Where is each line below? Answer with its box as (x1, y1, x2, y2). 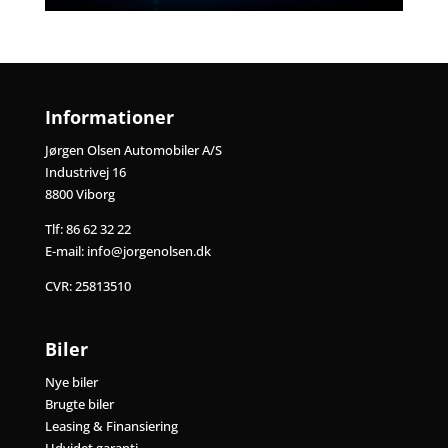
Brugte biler (44, 394, 114, 413)
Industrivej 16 (44, 162, 126, 181)
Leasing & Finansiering (44, 416, 178, 435)
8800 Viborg (44, 184, 115, 203)
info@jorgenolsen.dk (86, 241, 211, 260)
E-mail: (44, 241, 87, 260)
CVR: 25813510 (44, 276, 131, 295)
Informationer (44, 104, 174, 129)
